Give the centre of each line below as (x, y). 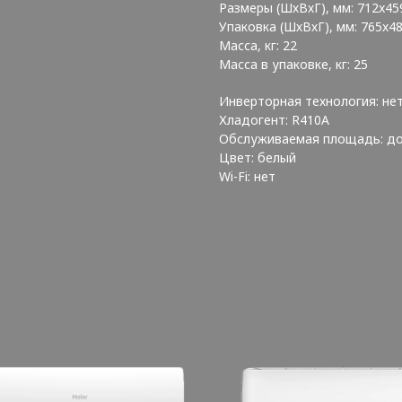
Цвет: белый (258, 157)
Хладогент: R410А (274, 119)
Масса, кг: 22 (258, 45)
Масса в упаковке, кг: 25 (293, 64)
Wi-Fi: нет (247, 176)
